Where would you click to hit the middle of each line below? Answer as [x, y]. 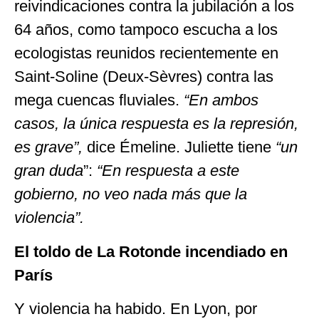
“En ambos [219, 100]
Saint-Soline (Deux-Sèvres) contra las [144, 77]
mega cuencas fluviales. [97, 100]
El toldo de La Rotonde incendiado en [151, 251]
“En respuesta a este [168, 171]
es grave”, [51, 147]
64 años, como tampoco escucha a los [146, 30]
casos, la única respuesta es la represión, [156, 124]
